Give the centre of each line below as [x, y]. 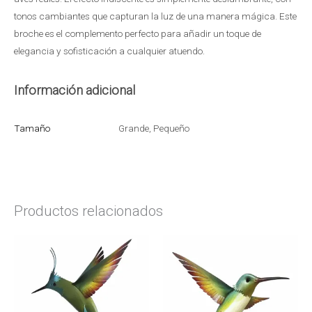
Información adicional [75, 90]
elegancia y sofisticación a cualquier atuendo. [109, 50]
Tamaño [32, 128]
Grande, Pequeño [154, 128]
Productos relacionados [88, 211]
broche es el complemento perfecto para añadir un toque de [138, 33]
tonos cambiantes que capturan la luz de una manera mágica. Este [155, 16]
